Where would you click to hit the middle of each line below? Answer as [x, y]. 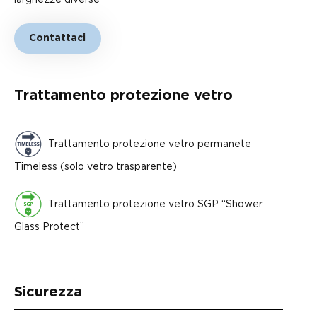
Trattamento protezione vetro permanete [147, 143]
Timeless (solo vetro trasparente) [96, 166]
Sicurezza [48, 292]
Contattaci [58, 38]
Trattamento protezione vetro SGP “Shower [152, 203]
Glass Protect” [49, 226]
